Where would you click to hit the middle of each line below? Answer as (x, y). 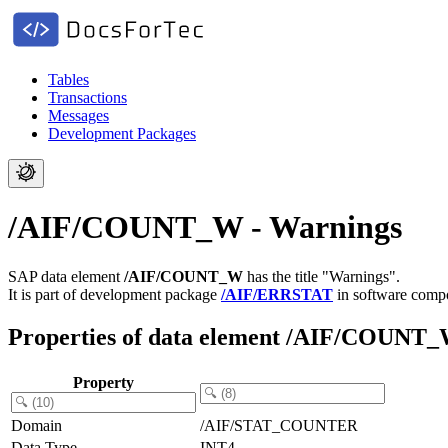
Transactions (87, 97)
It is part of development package (114, 294)
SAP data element (66, 276)
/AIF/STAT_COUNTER (279, 425)
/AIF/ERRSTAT (277, 294)
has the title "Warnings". (321, 276)
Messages (78, 115)
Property (103, 382)
